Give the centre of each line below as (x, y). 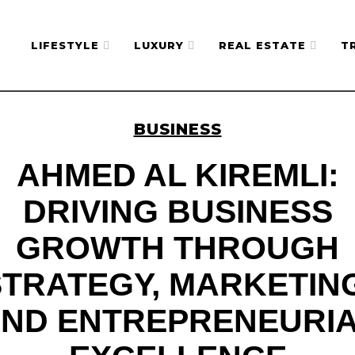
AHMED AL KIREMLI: (177, 175)
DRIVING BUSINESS (177, 211)
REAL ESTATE (263, 45)
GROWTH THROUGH (177, 248)
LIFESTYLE (65, 45)
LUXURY (159, 45)
